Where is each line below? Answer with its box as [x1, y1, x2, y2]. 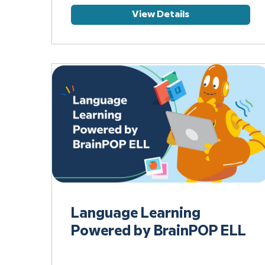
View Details [131, 9, 189, 19]
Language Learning [71, 207, 201, 221]
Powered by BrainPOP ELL [71, 225, 247, 238]
